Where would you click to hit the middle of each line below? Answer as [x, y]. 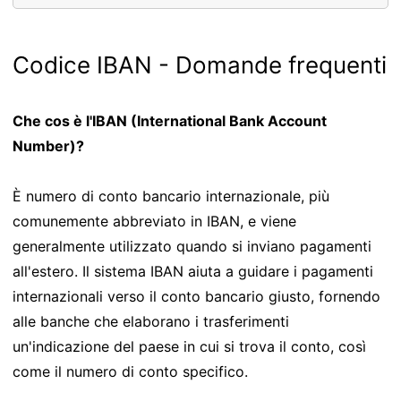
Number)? [48, 145]
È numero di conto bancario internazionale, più [171, 196]
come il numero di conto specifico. [130, 371]
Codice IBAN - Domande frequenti [200, 64]
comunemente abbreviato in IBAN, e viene [154, 221]
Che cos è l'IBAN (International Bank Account [170, 120]
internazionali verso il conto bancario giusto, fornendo [196, 296]
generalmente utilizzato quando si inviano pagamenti [192, 246]
